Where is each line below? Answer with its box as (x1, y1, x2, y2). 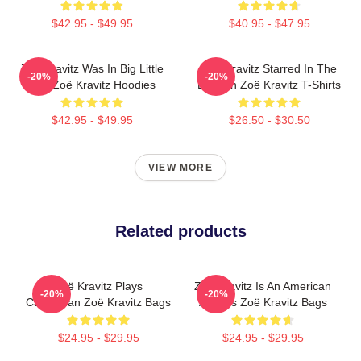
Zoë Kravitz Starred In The (201, 62, 337, 75)
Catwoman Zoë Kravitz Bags (26, 296, 171, 309)
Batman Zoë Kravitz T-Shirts (197, 78, 341, 91)
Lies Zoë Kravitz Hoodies (28, 78, 156, 91)
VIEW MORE (148, 162, 213, 173)
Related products (114, 222, 247, 240)
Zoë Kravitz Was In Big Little (20, 62, 164, 75)
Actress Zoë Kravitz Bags (198, 296, 327, 309)
